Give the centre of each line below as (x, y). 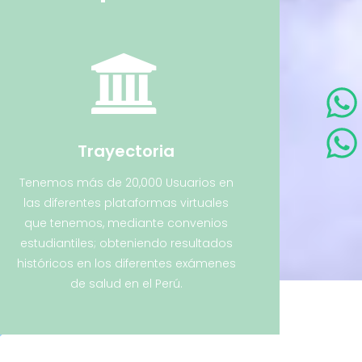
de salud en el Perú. (126, 284)
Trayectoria (126, 151)
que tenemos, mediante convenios (126, 223)
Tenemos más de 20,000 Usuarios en (126, 183)
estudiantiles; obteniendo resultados (126, 243)
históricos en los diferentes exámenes (126, 263)
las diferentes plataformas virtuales (126, 203)
